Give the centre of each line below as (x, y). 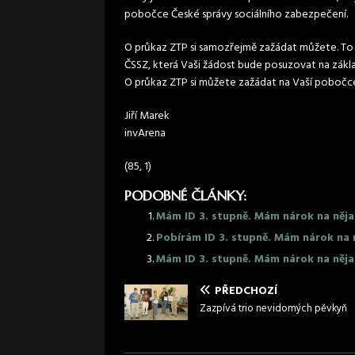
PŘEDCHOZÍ (246, 291)
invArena (145, 133)
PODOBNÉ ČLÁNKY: (185, 195)
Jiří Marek (147, 116)
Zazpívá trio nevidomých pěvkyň (273, 308)
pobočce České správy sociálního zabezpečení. (236, 14)
